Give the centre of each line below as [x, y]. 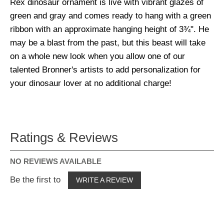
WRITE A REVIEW [104, 180]
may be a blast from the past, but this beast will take [108, 43]
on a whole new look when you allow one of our [97, 56]
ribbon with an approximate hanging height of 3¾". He [109, 29]
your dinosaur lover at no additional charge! [91, 83]
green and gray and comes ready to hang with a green [110, 16]
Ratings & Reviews [64, 138]
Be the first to [36, 180]
